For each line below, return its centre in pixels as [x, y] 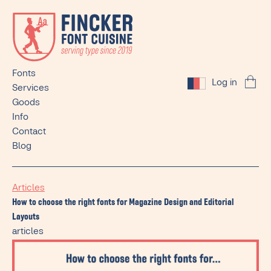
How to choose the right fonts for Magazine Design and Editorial [123, 203]
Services [31, 89]
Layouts [26, 218]
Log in [224, 83]
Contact [29, 132]
